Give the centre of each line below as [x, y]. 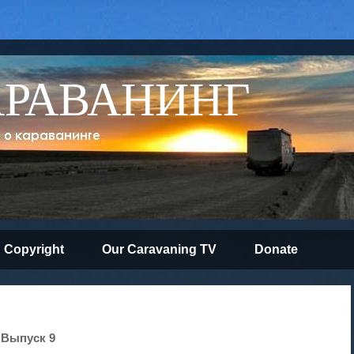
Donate [276, 249]
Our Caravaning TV [159, 249]
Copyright [34, 249]
